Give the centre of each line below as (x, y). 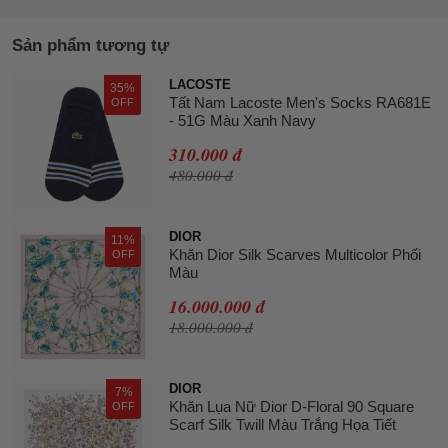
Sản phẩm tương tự (90, 44)
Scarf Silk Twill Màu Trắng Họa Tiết (282, 424)
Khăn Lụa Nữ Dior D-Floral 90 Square (291, 406)
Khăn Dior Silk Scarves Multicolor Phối (295, 254)
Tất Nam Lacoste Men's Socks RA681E (300, 102)
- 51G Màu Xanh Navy (242, 120)
